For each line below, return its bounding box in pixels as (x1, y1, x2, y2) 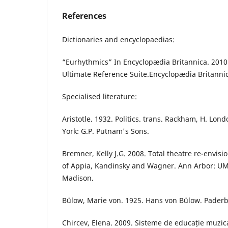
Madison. (62, 173, 94, 183)
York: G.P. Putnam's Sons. (62, 126, 149, 136)
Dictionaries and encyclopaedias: (62, 34, 175, 44)
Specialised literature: (62, 91, 137, 101)
